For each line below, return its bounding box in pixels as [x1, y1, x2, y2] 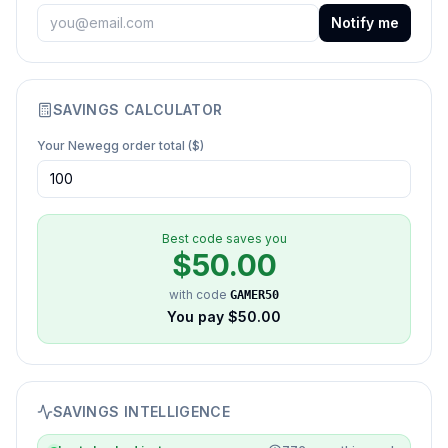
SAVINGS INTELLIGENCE [53, 403, 230, 420]
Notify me [331, 14, 399, 31]
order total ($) [119, 138, 204, 153]
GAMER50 [230, 288, 279, 302]
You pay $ [167, 308, 238, 325]
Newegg [68, 138, 119, 153]
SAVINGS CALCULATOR [53, 101, 223, 118]
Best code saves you [161, 231, 287, 246]
